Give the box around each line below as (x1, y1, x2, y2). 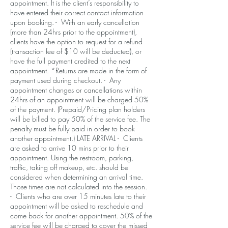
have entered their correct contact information (10, 8, 144, 17)
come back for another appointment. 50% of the (10, 211, 152, 220)
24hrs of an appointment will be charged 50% (10, 95, 148, 104)
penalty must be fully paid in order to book (10, 124, 135, 133)
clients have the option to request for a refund (10, 37, 142, 46)
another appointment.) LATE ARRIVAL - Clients (10, 133, 142, 143)
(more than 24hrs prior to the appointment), (10, 27, 137, 37)
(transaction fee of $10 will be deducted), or (10, 46, 141, 56)
